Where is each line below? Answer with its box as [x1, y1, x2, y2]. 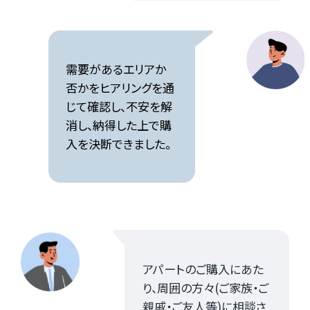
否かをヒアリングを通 [66, 79, 175, 97]
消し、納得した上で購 [66, 116, 172, 134]
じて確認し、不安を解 [66, 98, 173, 116]
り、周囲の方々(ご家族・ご [142, 278, 268, 296]
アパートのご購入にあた [142, 259, 264, 277]
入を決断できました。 [66, 135, 172, 153]
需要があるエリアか [66, 60, 167, 78]
